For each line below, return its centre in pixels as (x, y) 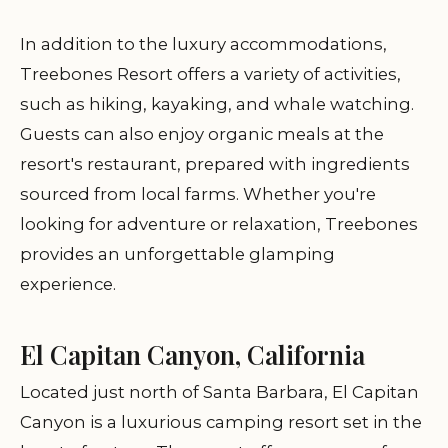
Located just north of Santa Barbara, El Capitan (219, 392)
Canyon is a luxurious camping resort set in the (221, 422)
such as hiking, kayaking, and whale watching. (217, 104)
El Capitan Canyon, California (192, 354)
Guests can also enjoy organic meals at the (202, 134)
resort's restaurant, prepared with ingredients (215, 164)
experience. (68, 284)
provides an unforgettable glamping (177, 254)
